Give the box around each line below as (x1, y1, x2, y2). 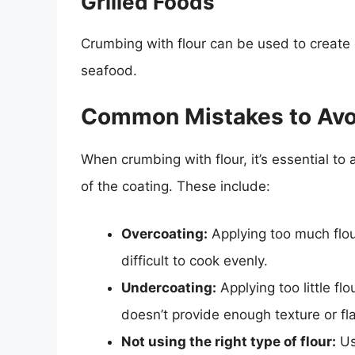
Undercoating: (121, 279, 216, 296)
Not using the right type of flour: (121, 333, 336, 349)
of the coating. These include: (81, 178, 270, 195)
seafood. (81, 62, 137, 78)
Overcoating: (121, 225, 208, 242)
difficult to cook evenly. (121, 252, 268, 269)
